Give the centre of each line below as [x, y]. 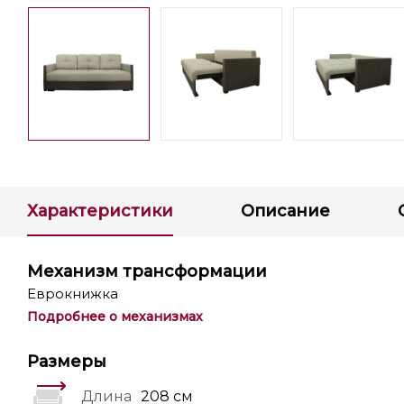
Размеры [67, 362]
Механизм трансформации [147, 271]
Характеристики [100, 211]
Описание [285, 211]
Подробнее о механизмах [115, 317]
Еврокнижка [73, 294]
